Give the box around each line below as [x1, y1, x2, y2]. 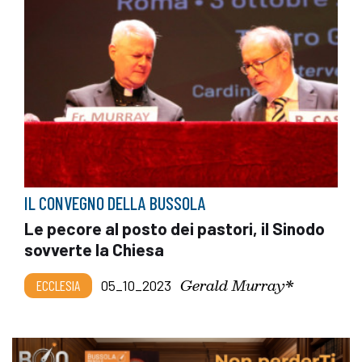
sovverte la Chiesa [24, 239, 164, 260]
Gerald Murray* [180, 273, 294, 297]
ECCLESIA [36, 276, 80, 295]
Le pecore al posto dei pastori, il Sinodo [24, 218, 325, 239]
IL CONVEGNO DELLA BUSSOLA [24, 192, 206, 214]
